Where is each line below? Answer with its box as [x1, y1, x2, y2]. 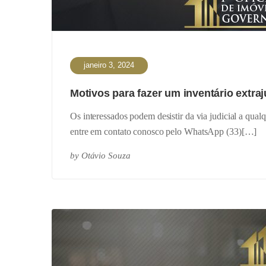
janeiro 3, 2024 [84, 61, 134, 69]
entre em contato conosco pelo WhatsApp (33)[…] [70, 126, 257, 137]
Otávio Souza [81, 151, 131, 160]
